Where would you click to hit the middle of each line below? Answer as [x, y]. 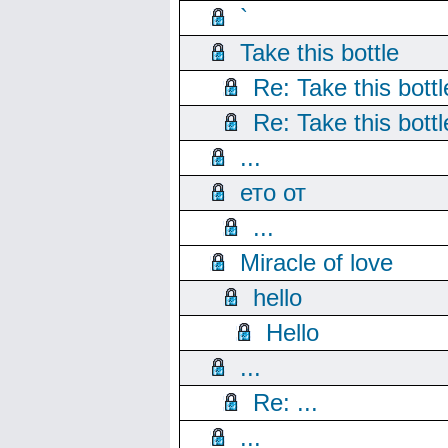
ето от [273, 192]
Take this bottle [319, 52]
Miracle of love [316, 262]
